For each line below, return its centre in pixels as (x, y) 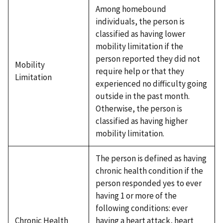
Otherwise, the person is (139, 108)
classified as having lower (140, 34)
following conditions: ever (141, 208)
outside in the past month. (142, 96)
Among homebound (131, 9)
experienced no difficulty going (151, 83)
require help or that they (140, 71)
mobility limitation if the (139, 46)
